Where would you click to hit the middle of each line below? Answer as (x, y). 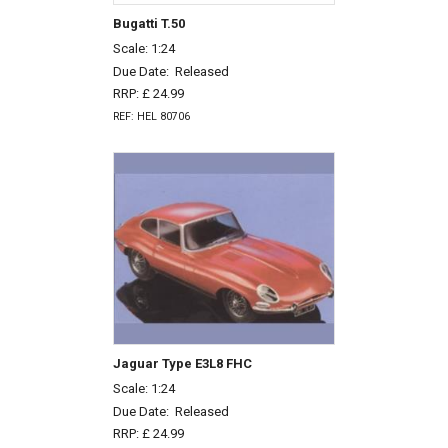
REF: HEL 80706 (151, 116)
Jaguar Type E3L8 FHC (182, 364)
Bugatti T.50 (148, 23)
